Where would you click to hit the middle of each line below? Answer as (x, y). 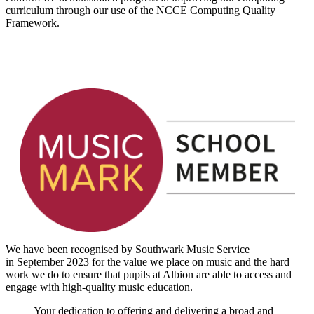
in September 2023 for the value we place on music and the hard (148, 261)
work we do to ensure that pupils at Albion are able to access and (149, 274)
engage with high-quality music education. (102, 287)
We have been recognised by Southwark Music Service (128, 249)
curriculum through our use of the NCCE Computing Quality (141, 10)
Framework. (33, 22)
